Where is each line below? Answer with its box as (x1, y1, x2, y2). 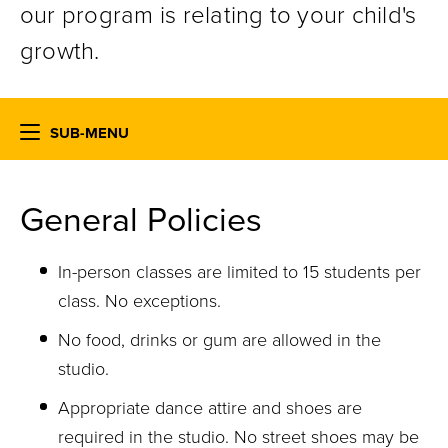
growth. (20, 37, 100, 66)
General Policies (20, 200, 262, 241)
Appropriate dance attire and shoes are (58, 397, 362, 419)
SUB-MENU (50, 124, 129, 142)
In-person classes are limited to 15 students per (58, 261, 421, 283)
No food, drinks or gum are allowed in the (58, 329, 381, 351)
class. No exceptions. (58, 290, 221, 312)
